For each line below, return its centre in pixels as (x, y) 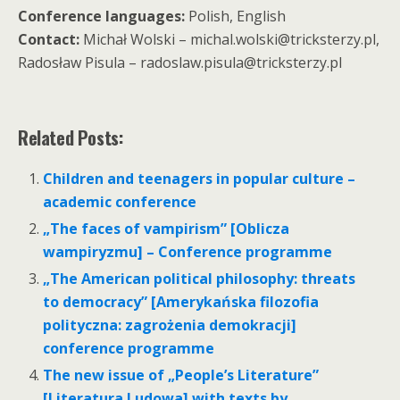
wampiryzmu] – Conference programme (188, 251)
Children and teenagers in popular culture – (200, 178)
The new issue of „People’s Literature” (181, 375)
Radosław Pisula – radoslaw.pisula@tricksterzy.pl (180, 62)
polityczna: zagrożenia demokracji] (170, 325)
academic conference (120, 201)
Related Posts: (71, 137)
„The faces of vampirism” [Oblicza (167, 228)
